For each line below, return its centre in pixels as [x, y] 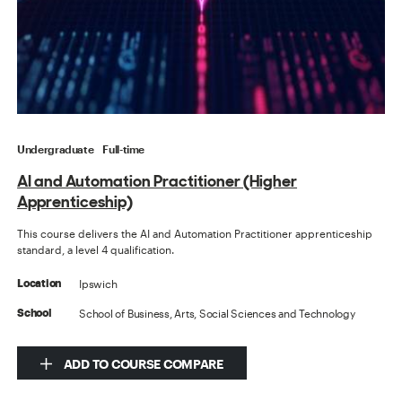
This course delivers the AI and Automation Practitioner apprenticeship [195, 234]
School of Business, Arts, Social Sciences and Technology [217, 314]
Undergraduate [56, 149]
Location [39, 284]
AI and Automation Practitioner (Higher [157, 181]
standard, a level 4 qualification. [96, 250]
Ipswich [98, 284]
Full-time [124, 149]
